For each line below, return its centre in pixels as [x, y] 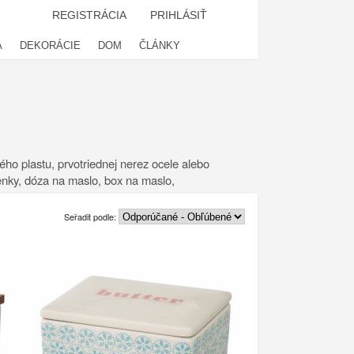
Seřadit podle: [91, 216]
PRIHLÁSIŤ [179, 15]
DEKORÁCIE [50, 45]
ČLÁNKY [160, 45]
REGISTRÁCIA [89, 15]
